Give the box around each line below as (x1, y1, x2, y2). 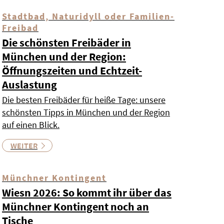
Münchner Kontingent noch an (2, 199, 149, 214)
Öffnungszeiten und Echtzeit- (2, 63, 142, 78)
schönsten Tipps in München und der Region (2, 106, 170, 118)
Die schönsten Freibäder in (2, 35, 131, 50)
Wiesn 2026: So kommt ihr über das (2, 185, 171, 200)
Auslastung (2, 77, 57, 92)
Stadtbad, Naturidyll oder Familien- (2, 10, 174, 22)
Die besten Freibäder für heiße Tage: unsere (2, 94, 165, 106)
